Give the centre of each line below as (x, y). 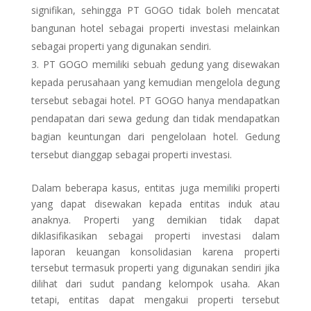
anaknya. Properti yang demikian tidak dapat (155, 220)
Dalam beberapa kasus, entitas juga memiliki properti (155, 188)
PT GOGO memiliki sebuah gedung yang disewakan (161, 64)
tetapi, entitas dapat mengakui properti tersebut (155, 300)
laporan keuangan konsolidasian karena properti (155, 252)
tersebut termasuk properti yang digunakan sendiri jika (155, 268)
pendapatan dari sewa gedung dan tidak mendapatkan (155, 118)
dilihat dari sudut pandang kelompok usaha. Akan (155, 284)
